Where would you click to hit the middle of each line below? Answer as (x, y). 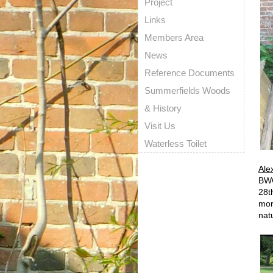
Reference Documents (190, 73)
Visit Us (160, 126)
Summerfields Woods (187, 90)
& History (163, 108)
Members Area (174, 37)
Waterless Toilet (175, 144)
